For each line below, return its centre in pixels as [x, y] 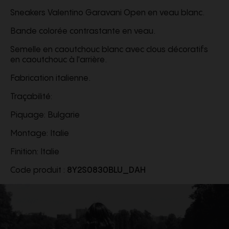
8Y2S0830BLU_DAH [106, 170]
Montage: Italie [40, 133]
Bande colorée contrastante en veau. [83, 31]
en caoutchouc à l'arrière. [59, 60]
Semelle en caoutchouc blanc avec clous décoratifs [109, 50]
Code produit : [39, 170]
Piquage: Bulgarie [45, 115]
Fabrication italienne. [50, 78]
